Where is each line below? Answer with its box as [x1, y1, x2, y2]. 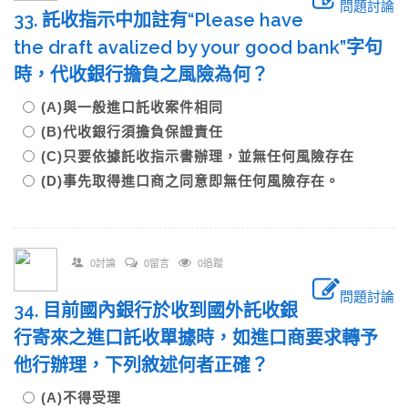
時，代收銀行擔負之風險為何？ [14, 64, 269, 86]
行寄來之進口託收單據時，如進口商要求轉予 [14, 327, 378, 349]
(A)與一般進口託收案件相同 [41, 99, 223, 115]
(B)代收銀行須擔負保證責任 [41, 124, 223, 139]
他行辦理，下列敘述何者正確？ [14, 354, 269, 376]
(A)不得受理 [41, 390, 121, 405]
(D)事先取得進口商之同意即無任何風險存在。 [41, 173, 340, 189]
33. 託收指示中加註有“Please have [14, 9, 303, 31]
